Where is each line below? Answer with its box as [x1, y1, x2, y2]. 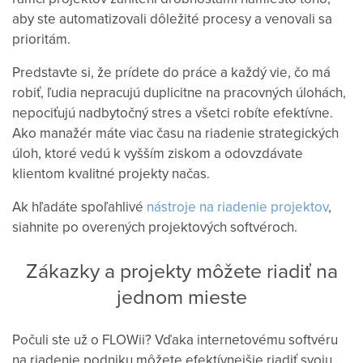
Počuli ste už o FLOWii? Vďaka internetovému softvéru [12, 330, 338, 349]
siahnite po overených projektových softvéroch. [12, 217, 297, 237]
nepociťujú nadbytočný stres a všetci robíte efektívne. [12, 103, 333, 122]
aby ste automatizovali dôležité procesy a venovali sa [12, 9, 332, 28]
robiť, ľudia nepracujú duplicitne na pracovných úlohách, [12, 83, 346, 102]
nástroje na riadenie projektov [147, 197, 328, 216]
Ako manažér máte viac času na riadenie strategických [12, 123, 339, 143]
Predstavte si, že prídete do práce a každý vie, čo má [12, 62, 331, 82]
